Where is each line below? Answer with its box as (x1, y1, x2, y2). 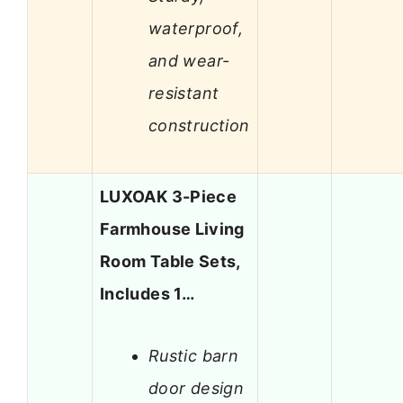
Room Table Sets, (100, 252, 240, 272)
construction (148, 115, 250, 135)
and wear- (148, 50, 230, 70)
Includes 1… (100, 284, 194, 304)
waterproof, (148, 18, 243, 38)
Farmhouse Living (100, 219, 245, 239)
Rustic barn (148, 345, 238, 365)
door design (148, 378, 244, 398)
